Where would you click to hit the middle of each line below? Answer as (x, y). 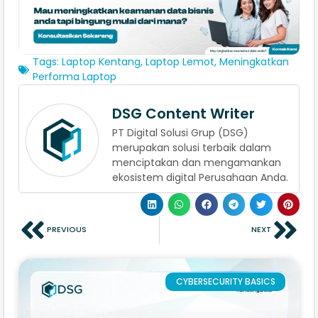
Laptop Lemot (180, 62)
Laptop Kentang (101, 62)
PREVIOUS (67, 230)
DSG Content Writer (183, 114)
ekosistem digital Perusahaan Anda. (200, 178)
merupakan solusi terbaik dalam (192, 148)
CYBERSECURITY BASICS (225, 281)
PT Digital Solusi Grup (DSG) (180, 133)
